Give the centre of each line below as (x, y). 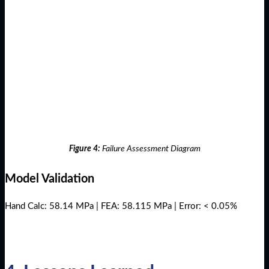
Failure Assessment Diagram (151, 149)
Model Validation (50, 179)
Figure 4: (85, 149)
